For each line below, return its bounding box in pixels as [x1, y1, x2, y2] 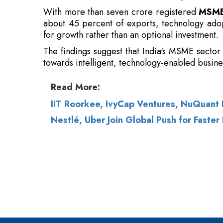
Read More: [51, 33, 100, 46]
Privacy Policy [137, 126, 190, 140]
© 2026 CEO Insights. [51, 126, 137, 140]
